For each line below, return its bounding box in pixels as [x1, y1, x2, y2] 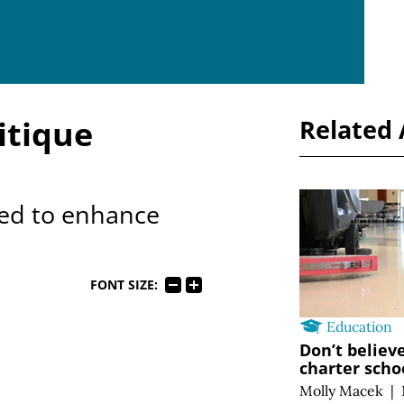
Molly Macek [299, 381, 383, 400]
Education [326, 317, 393, 335]
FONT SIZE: [89, 276, 158, 293]
